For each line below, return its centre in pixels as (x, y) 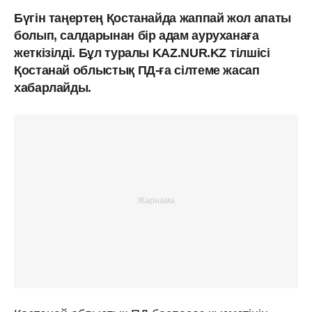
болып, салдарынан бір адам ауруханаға (136, 35)
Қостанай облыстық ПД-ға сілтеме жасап (137, 70)
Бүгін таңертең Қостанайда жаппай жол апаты (153, 18)
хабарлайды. (53, 87)
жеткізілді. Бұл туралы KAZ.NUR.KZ (120, 53)
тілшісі (250, 53)
